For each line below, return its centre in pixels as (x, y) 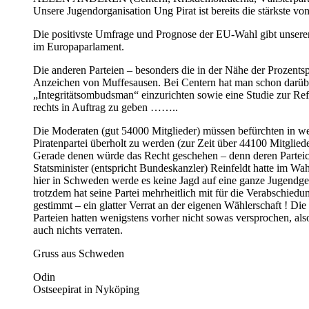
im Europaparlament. (79, 46)
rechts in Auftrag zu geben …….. (106, 107)
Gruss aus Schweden (79, 253)
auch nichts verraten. (78, 230)
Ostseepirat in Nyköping (86, 289)
